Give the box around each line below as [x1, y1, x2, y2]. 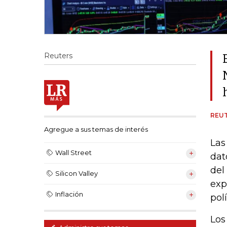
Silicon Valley [55, 169, 98, 178]
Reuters [44, 51, 72, 60]
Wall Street [55, 148, 92, 157]
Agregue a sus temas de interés [44, 125, 148, 134]
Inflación [55, 190, 83, 199]
